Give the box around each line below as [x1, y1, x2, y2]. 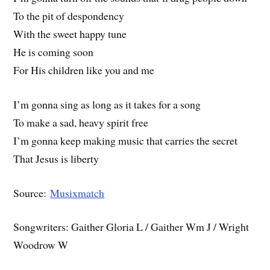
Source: [13, 185, 51, 200]
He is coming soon [13, 45, 94, 60]
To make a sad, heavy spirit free [13, 115, 149, 130]
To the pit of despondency [13, 8, 125, 24]
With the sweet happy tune [13, 27, 127, 42]
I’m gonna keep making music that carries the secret [13, 133, 238, 148]
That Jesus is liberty [13, 151, 99, 166]
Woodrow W [13, 237, 69, 253]
